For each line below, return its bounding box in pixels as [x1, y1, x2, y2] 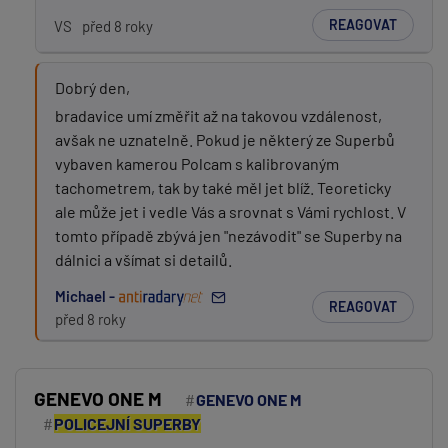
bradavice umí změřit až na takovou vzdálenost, [55, 106, 382, 125]
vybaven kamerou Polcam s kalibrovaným [55, 154, 339, 173]
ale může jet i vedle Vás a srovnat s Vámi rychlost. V [55, 202, 406, 221]
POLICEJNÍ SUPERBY [54, 414, 201, 433]
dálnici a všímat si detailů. [55, 250, 232, 269]
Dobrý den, [55, 78, 130, 97]
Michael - [55, 287, 118, 305]
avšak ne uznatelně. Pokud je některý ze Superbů [55, 130, 395, 149]
